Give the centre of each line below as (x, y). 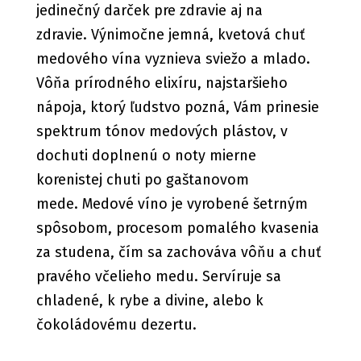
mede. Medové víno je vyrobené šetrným (172, 204)
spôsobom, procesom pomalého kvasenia (177, 228)
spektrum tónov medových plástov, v (162, 132)
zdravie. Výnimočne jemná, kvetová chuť (170, 35)
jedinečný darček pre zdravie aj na (149, 11)
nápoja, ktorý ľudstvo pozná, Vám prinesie (177, 108)
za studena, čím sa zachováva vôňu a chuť (178, 253)
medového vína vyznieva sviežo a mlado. (173, 59)
